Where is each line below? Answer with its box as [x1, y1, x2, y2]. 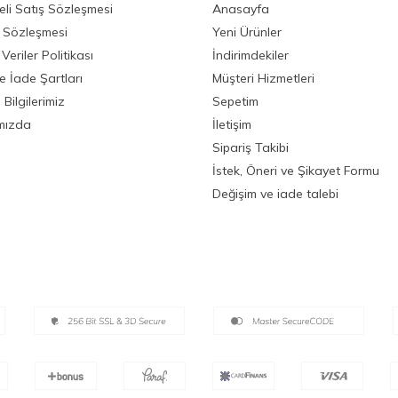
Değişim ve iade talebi [212, 185, 338, 202]
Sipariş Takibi [212, 139, 289, 155]
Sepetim [212, 92, 259, 109]
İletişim [212, 115, 251, 132]
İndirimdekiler [212, 46, 289, 63]
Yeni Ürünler [212, 23, 282, 40]
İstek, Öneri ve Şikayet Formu [212, 162, 379, 179]
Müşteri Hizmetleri [212, 69, 314, 86]
